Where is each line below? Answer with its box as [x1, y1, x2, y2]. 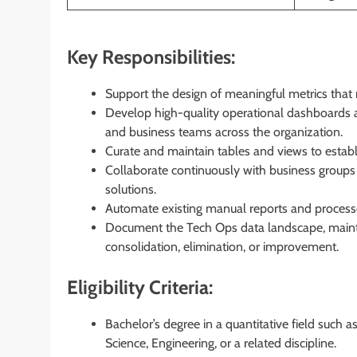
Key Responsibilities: [67, 45, 235, 69]
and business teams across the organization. [105, 124, 343, 139]
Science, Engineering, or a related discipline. [105, 335, 336, 351]
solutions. [105, 181, 156, 197]
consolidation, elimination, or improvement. [105, 238, 339, 254]
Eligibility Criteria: [67, 275, 213, 299]
